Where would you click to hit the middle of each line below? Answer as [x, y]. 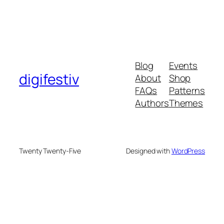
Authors [152, 103]
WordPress [188, 151]
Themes [186, 103]
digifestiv [49, 79]
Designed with [149, 151]
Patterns [187, 91]
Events [183, 66]
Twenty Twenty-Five [50, 151]
